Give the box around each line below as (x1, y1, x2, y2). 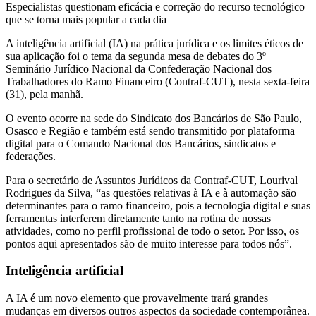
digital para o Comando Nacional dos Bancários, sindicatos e (6, 137, 276, 150)
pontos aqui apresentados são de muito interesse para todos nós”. (6, 237, 292, 250)
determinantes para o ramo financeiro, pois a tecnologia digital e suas (6, 199, 310, 212)
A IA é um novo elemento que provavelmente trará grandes (6, 292, 268, 305)
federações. (6, 150, 56, 162)
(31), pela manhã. (6, 87, 83, 100)
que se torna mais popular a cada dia (6, 13, 166, 25)
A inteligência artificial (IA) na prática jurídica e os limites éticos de (6, 37, 303, 49)
